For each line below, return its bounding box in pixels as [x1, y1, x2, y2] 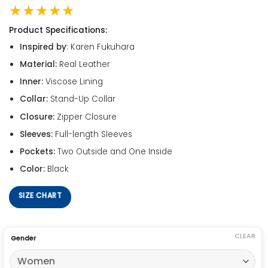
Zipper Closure [54, 111, 117, 123]
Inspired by [19, 41, 66, 53]
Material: [19, 59, 57, 71]
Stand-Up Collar [47, 93, 115, 105]
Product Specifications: [9, 25, 107, 36]
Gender [11, 233, 36, 243]
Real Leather [56, 59, 110, 71]
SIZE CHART [19, 190, 62, 200]
